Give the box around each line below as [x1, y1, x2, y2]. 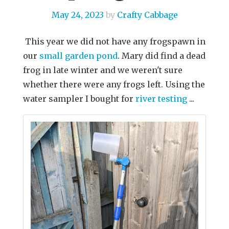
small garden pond [39, 51, 118, 61]
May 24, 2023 [51, 10, 104, 20]
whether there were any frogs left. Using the [23, 79, 205, 89]
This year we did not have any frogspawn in [23, 36, 205, 47]
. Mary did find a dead [118, 51, 205, 61]
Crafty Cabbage [117, 10, 178, 20]
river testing [135, 94, 187, 104]
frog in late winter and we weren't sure [23, 65, 182, 75]
